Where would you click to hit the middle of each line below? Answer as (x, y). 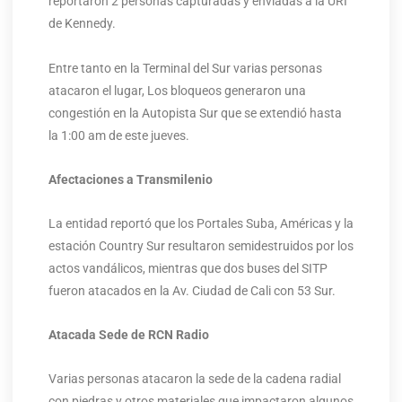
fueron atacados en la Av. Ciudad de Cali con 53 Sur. (192, 290)
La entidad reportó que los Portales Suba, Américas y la (201, 223)
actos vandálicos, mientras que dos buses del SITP (188, 268)
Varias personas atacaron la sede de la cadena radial (194, 378)
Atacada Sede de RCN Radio (128, 334)
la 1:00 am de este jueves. (118, 135)
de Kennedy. (82, 23)
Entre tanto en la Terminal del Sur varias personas (185, 68)
